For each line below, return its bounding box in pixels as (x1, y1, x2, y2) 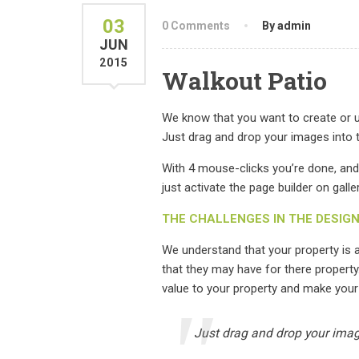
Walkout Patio (162, 65, 327, 96)
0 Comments (162, 19, 230, 32)
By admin (262, 19, 311, 32)
